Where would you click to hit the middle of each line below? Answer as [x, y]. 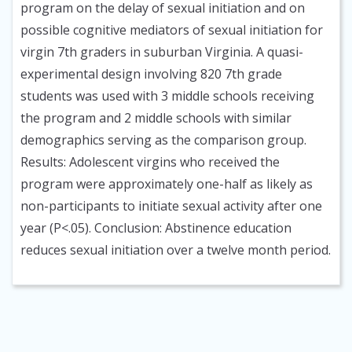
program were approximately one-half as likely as [167, 184]
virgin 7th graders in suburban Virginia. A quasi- [162, 52]
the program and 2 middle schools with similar [156, 118]
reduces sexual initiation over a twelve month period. [176, 250]
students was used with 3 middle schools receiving [167, 96]
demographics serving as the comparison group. [163, 140]
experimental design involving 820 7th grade [151, 74]
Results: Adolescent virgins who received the [150, 162]
